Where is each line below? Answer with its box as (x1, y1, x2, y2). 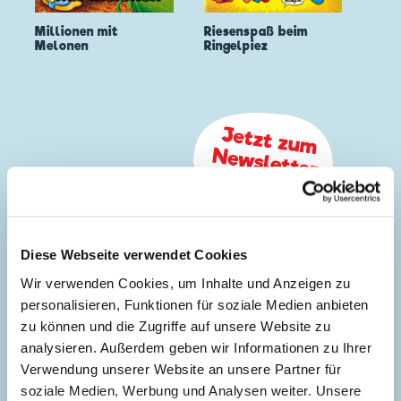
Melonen (35, 38, 90, 54)
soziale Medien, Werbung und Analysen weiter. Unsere (21, 382, 362, 397)
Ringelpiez (203, 38, 269, 54)
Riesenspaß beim (203, 24, 308, 39)
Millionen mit (35, 24, 118, 39)
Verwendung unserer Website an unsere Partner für (21, 361, 341, 376)
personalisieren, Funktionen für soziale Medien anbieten (21, 296, 369, 311)
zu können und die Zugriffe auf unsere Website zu (21, 318, 330, 333)
